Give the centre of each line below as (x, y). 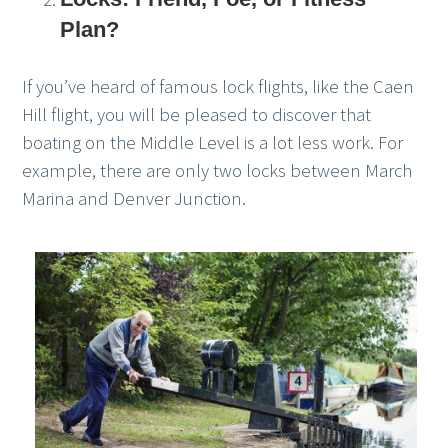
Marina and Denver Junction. (134, 199)
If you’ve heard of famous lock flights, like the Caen (218, 87)
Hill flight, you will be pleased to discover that (197, 115)
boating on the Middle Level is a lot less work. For (213, 143)
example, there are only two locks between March (217, 171)
